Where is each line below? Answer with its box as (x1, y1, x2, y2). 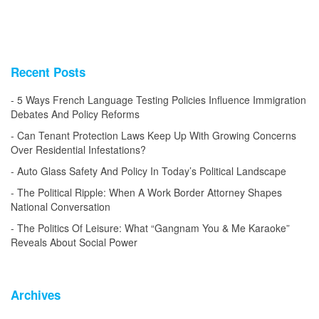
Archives (11, 286, 61, 304)
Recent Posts (11, 63, 85, 81)
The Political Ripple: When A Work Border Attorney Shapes (17, 185, 282, 200)
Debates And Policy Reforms (11, 107, 140, 122)
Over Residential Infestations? (11, 142, 146, 157)
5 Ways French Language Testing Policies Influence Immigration (17, 93, 306, 108)
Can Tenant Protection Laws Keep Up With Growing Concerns (17, 128, 296, 143)
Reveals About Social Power (11, 235, 137, 250)
